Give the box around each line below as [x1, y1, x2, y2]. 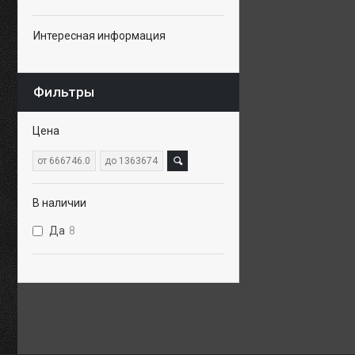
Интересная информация [33, 29, 166, 42]
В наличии [32, 197, 86, 209]
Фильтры [33, 84, 94, 100]
